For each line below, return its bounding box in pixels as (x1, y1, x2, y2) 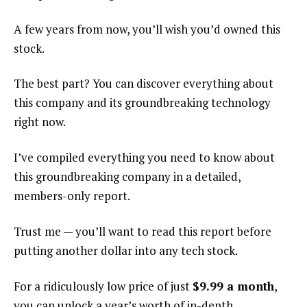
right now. (14, 114, 66, 130)
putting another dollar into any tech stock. (14, 243, 238, 259)
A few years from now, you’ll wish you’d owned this (14, 21, 280, 37)
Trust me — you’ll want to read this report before (14, 223, 271, 240)
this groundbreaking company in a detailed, (14, 169, 241, 185)
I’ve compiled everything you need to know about (14, 149, 275, 166)
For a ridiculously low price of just (14, 278, 193, 294)
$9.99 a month (193, 278, 274, 294)
